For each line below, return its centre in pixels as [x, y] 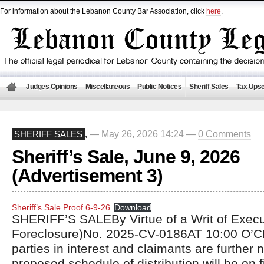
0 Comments [225, 134]
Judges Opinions [52, 87]
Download [133, 207]
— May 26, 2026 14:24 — [144, 134]
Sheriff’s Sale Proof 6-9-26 [61, 207]
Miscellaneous [107, 87]
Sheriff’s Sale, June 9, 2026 [126, 157]
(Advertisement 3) [87, 176]
